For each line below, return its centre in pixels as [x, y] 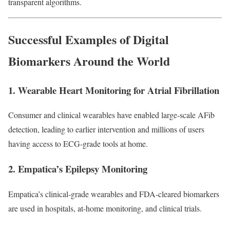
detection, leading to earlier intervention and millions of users [106, 129]
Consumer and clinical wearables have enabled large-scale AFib [111, 115]
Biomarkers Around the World [89, 61]
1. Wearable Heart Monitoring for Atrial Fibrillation [114, 90]
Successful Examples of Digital [89, 39]
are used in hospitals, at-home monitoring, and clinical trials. [105, 208]
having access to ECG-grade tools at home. [78, 144]
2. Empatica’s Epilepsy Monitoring [78, 169]
